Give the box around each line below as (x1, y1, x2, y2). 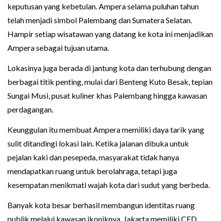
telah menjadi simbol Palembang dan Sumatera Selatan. (7, 15, 192, 25)
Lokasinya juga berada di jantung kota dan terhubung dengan (7, 63, 211, 73)
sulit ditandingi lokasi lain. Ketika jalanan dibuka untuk (7, 139, 189, 148)
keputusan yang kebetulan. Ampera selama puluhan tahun (7, 1, 199, 11)
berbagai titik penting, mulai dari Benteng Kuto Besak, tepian (7, 77, 213, 87)
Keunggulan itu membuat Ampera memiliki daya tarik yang (7, 125, 204, 135)
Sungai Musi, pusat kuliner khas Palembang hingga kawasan (7, 91, 207, 101)
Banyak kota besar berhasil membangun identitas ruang (7, 200, 195, 210)
